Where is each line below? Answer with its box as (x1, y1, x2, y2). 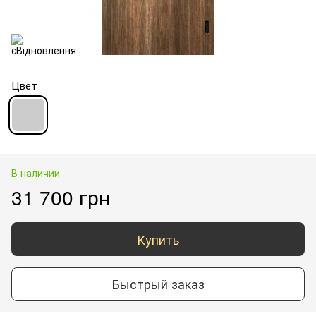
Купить (137, 229, 179, 248)
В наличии (11, 165, 60, 180)
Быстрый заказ (111, 274, 205, 293)
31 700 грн (11, 182, 110, 211)
